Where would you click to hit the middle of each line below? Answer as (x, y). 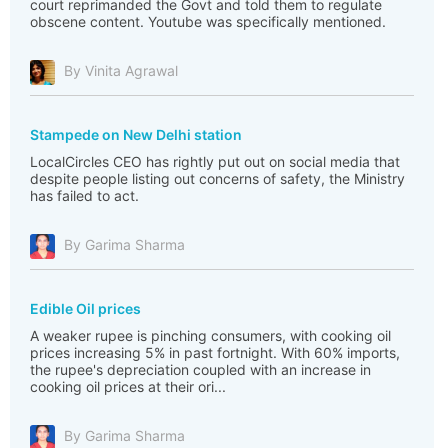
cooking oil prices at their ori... (128, 386)
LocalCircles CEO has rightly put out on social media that (215, 161)
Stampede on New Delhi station (136, 134)
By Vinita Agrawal (121, 71)
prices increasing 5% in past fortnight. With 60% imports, (215, 352)
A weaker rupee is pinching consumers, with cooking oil (210, 335)
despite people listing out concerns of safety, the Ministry (217, 178)
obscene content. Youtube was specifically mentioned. (208, 21)
